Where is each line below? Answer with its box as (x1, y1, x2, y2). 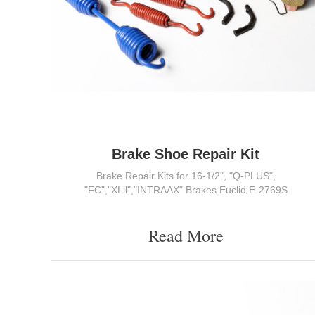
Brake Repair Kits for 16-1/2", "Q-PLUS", (96, 170, 276, 182)
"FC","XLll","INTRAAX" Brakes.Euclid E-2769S (84, 184, 288, 196)
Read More (148, 224, 224, 247)
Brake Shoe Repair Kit (112, 146, 259, 162)
